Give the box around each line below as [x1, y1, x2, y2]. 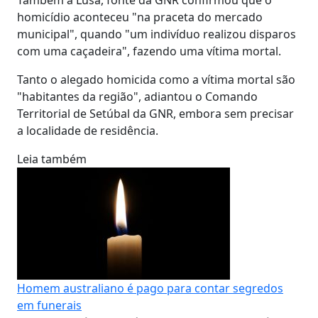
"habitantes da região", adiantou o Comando [17, 88, 258, 104]
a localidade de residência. [17, 122, 158, 138]
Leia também [17, 150, 87, 167]
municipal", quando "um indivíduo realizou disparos [17, 26, 296, 42]
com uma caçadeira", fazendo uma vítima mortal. [17, 43, 281, 59]
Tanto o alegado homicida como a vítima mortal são [17, 71, 295, 87]
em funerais [17, 297, 82, 313]
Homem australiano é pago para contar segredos [17, 280, 283, 296]
